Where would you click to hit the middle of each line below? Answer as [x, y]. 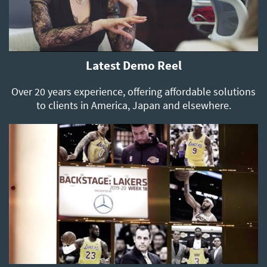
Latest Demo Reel [133, 66]
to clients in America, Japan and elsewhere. [133, 105]
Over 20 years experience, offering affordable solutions [133, 92]
